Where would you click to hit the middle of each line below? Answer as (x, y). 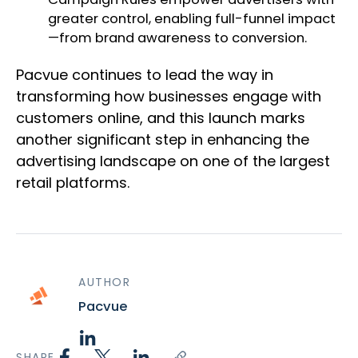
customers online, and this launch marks (161, 118)
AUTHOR (105, 282)
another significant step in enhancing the (163, 140)
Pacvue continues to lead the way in (145, 75)
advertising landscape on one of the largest (173, 161)
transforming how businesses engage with (169, 97)
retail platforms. (73, 183)
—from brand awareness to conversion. (177, 38)
